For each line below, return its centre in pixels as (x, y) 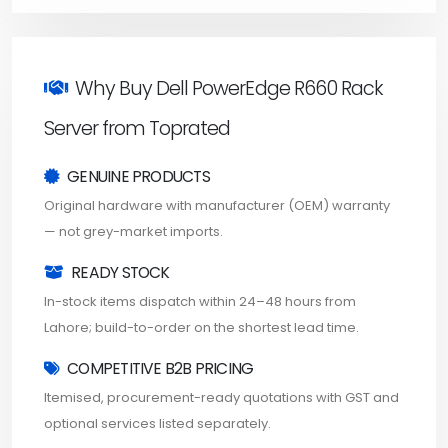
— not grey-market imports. (133, 231)
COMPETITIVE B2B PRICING (160, 368)
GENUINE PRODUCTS (138, 176)
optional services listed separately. (157, 423)
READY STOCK (120, 272)
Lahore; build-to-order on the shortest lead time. (201, 327)
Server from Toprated (137, 128)
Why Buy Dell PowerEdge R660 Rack (229, 88)
